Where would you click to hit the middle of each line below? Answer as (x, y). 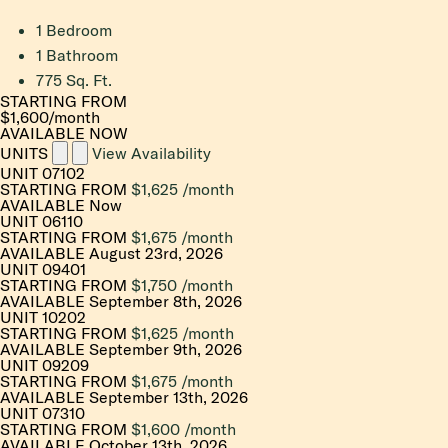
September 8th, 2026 (165, 301)
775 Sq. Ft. (74, 80)
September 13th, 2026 (168, 397)
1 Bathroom (77, 55)
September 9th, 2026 (165, 349)
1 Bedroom (74, 30)
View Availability (151, 153)
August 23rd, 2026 (156, 253)
